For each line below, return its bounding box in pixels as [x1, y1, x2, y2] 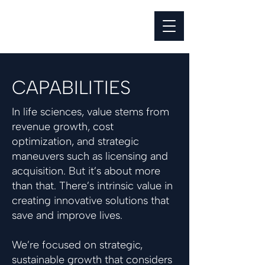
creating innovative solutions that [12, 194, 169, 207]
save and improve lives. [12, 209, 122, 222]
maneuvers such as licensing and [12, 150, 168, 163]
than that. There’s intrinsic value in [12, 179, 173, 192]
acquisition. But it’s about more [12, 164, 160, 177]
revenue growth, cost [12, 120, 114, 133]
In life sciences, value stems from [12, 105, 169, 118]
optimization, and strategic [12, 135, 139, 148]
